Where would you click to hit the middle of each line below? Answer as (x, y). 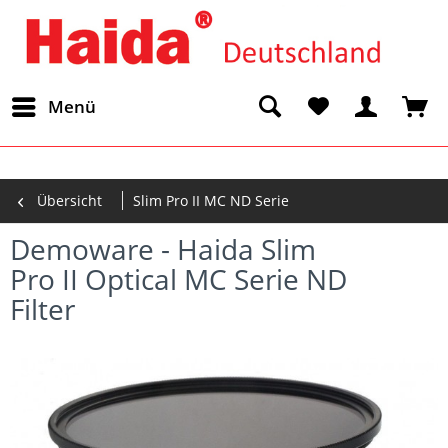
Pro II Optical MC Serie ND (178, 278)
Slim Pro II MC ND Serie (211, 200)
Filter (42, 308)
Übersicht (69, 200)
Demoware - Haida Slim (163, 248)
